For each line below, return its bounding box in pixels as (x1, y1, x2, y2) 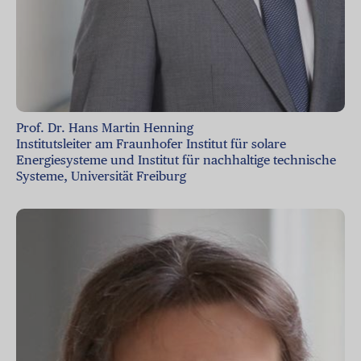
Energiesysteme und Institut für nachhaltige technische (16, 151, 336, 168)
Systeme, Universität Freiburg (16, 168, 189, 184)
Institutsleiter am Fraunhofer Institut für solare (16, 135, 286, 151)
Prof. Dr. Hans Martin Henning (16, 119, 193, 135)
